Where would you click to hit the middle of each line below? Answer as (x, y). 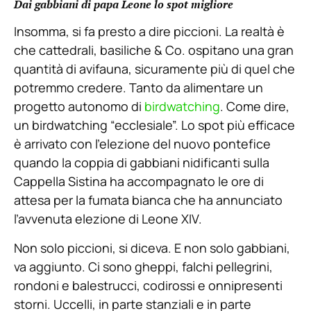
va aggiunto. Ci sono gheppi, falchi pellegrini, (143, 266)
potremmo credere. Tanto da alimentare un (138, 88)
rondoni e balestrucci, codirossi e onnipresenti (148, 285)
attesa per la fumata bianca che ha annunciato (148, 200)
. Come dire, (255, 107)
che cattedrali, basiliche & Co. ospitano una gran (154, 50)
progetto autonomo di (79, 107)
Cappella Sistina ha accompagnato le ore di (139, 182)
